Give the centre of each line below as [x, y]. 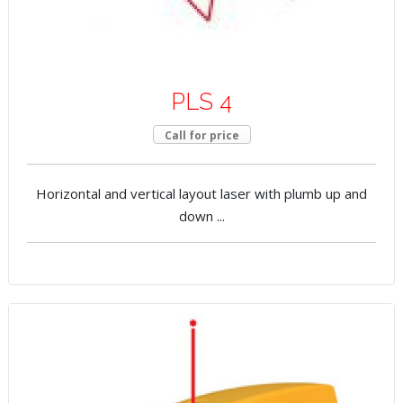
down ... [201, 216]
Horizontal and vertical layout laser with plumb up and [201, 194]
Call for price [201, 136]
